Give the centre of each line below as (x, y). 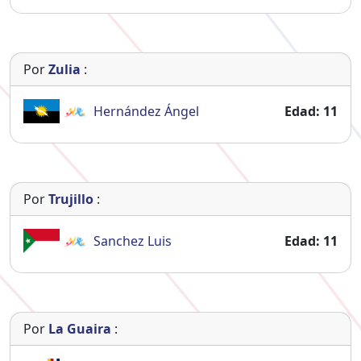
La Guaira (80, 328)
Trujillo (71, 199)
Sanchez (120, 241)
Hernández (129, 111)
